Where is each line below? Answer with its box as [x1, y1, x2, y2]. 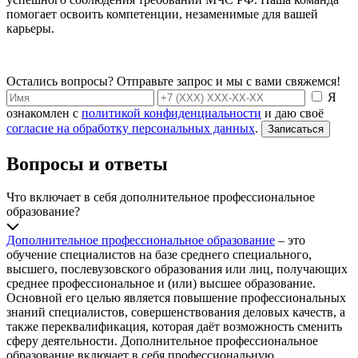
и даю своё [261, 105, 324, 120]
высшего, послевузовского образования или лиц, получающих [6, 262, 348, 276]
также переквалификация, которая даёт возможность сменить [6, 320, 342, 334]
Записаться [268, 122, 324, 135]
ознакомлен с [6, 105, 82, 120]
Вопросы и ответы [6, 153, 168, 174]
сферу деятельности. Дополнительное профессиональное [6, 334, 318, 348]
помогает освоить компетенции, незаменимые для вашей [6, 6, 318, 21]
